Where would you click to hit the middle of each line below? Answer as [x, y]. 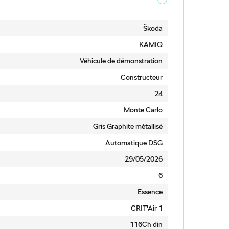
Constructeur [141, 77]
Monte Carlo [143, 110]
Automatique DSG [134, 143]
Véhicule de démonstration [121, 61]
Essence [150, 192]
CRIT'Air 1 [146, 208]
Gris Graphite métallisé [128, 126]
